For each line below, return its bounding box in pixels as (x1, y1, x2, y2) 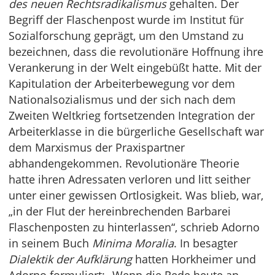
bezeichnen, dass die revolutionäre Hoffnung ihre (9, 44, 263, 60)
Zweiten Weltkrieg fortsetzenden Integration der (9, 108, 255, 123)
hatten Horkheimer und (132, 252, 256, 267)
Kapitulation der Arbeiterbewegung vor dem (9, 76, 235, 91)
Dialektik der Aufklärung (9, 252, 132, 267)
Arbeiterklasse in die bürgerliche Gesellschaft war (9, 124, 264, 139)
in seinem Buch (9, 236, 92, 251)
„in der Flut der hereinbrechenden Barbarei (9, 204, 231, 219)
